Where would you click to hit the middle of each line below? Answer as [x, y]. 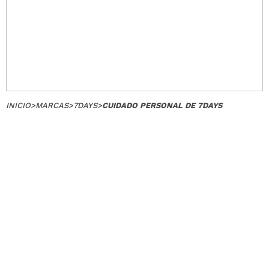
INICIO [18, 105]
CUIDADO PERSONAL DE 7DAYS [162, 105]
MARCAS [52, 105]
